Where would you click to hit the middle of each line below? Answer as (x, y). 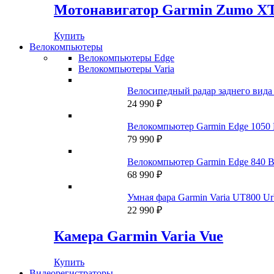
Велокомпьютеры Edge (126, 57)
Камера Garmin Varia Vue (139, 236)
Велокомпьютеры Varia (126, 68)
